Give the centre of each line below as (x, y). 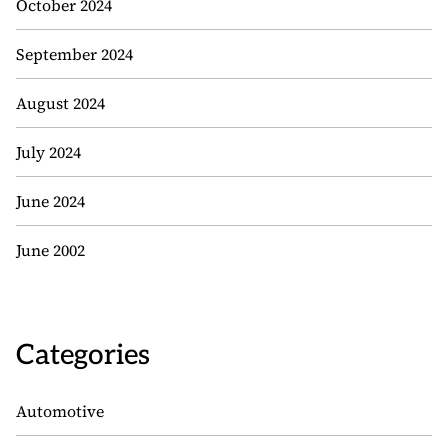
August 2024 (60, 103)
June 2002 (50, 250)
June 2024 (50, 201)
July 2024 (48, 152)
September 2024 (74, 54)
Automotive (60, 411)
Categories (83, 355)
